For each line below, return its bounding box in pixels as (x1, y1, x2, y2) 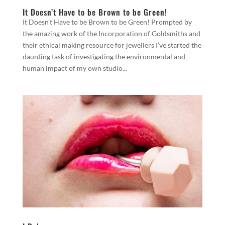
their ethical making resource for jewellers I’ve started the (22, 41, 201, 49)
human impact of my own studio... (22, 64, 127, 72)
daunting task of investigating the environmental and (22, 52, 185, 61)
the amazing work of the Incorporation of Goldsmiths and (22, 29, 200, 38)
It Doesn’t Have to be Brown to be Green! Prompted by (22, 18, 192, 26)
